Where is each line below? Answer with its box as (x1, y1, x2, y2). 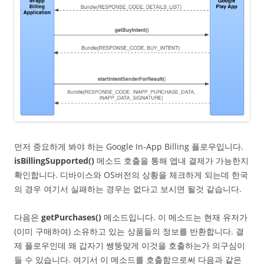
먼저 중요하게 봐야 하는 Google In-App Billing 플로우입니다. (14, 141, 243, 153)
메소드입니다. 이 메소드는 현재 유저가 (101, 212, 247, 223)
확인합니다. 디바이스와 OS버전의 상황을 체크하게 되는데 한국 (14, 169, 248, 181)
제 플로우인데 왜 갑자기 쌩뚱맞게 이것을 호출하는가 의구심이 (14, 240, 245, 252)
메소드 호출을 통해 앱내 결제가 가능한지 (94, 155, 249, 167)
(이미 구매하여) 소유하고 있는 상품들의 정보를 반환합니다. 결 (14, 226, 244, 237)
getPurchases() (41, 212, 101, 223)
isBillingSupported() (14, 155, 94, 167)
